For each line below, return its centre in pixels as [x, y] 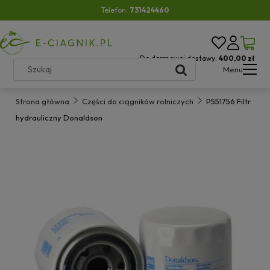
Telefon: [115, 10]
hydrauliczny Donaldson [59, 118]
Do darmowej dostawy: [179, 58]
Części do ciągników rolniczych [138, 101]
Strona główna [42, 101]
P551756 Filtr [228, 101]
